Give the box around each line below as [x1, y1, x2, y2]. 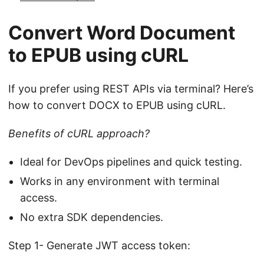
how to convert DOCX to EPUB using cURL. [8, 98, 226, 111]
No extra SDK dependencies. [20, 210, 163, 223]
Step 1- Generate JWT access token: [8, 239, 190, 252]
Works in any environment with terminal [20, 174, 219, 187]
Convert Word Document [8, 21, 235, 44]
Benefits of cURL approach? [8, 127, 150, 140]
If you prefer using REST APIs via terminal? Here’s [8, 82, 253, 95]
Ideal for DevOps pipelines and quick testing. [20, 155, 242, 168]
